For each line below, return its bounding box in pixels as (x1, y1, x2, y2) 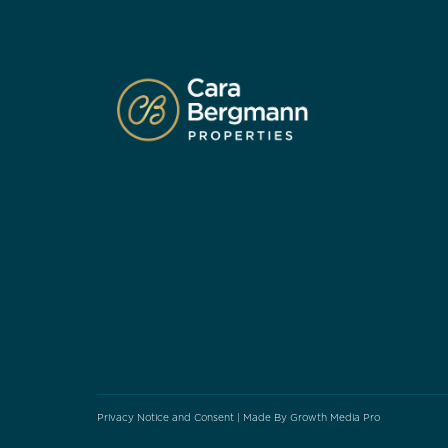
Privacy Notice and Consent (97, 410, 237, 424)
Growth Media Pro (290, 410, 380, 424)
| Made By (237, 410, 290, 424)
